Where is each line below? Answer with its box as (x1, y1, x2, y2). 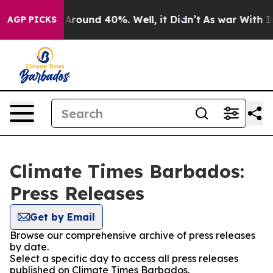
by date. (10, 241, 49, 253)
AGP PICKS (7, 14, 57, 25)
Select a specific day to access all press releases (10, 252, 238, 264)
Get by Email (30, 211, 95, 223)
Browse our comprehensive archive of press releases (10, 229, 255, 241)
